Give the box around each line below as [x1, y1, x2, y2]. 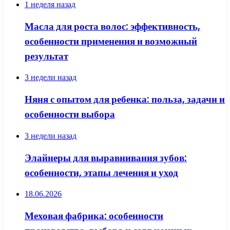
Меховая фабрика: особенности [25, 209, 163, 223]
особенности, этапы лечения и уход [25, 165, 178, 180]
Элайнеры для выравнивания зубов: [25, 150, 187, 165]
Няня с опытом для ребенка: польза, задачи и [25, 92, 225, 107]
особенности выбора [25, 107, 115, 122]
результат [25, 49, 68, 63]
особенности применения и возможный [25, 34, 197, 48]
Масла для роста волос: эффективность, [25, 19, 200, 33]
